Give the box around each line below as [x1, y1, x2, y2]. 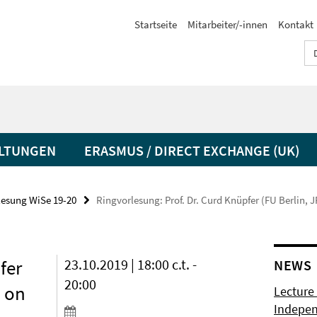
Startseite [134, 18, 177, 31]
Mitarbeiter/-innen [188, 18, 267, 31]
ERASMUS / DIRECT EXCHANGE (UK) [84, 142, 299, 159]
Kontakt [278, 18, 313, 31]
